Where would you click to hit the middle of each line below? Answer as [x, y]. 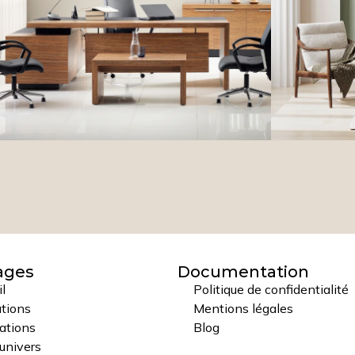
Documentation [243, 272]
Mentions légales [243, 309]
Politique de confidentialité [271, 290]
